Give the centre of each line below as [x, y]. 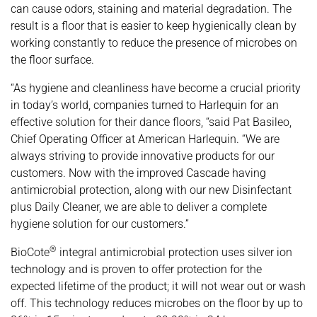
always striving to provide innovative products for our [143, 156]
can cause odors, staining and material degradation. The [151, 8]
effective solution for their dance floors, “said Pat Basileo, [151, 122]
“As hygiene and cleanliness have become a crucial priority [156, 88]
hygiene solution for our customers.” [100, 224]
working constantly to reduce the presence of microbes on [154, 42]
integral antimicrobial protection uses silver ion [174, 252]
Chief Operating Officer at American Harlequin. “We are [145, 139]
